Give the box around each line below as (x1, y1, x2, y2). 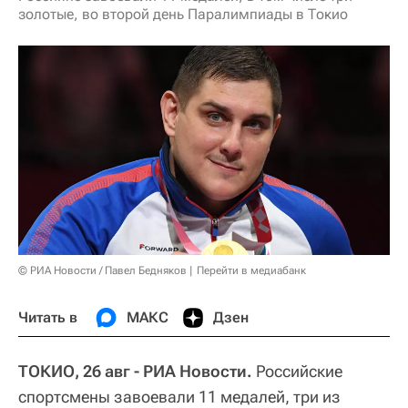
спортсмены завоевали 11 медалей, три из (18, 386, 341, 406)
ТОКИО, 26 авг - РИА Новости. (18, 361, 252, 381)
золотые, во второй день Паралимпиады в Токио (18, 5, 348, 23)
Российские (252, 361, 342, 381)
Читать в (18, 308, 77, 326)
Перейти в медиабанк (197, 263, 306, 277)
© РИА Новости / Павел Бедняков (18, 263, 187, 277)
